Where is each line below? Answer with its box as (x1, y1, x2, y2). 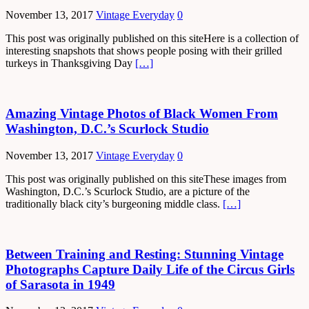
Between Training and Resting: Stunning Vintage (6, 246, 283, 261)
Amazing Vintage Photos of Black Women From (6, 106, 278, 121)
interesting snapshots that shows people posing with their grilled (6, 45, 282, 57)
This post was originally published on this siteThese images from (6, 172, 286, 185)
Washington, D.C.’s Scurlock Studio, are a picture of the (6, 185, 250, 197)
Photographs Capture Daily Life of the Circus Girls (6, 261, 295, 277)
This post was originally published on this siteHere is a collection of (6, 32, 299, 45)
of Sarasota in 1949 (6, 277, 115, 292)
